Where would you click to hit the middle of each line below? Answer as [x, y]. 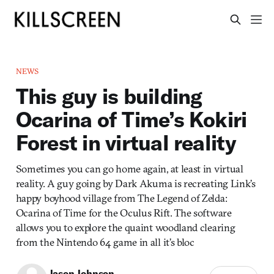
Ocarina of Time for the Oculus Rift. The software [124, 212]
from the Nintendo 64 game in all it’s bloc [105, 242]
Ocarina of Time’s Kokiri [131, 119]
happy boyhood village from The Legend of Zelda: [121, 198]
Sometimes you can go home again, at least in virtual [129, 168]
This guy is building [109, 96]
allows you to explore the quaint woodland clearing [125, 227]
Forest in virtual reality [126, 142]
